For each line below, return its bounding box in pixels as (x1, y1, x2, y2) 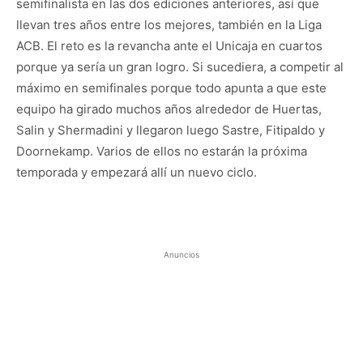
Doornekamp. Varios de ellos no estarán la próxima (16, 143, 307, 159)
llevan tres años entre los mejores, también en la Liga (16, 16, 322, 32)
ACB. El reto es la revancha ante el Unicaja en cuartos (16, 37, 322, 53)
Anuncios (164, 249, 199, 259)
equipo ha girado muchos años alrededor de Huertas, (16, 100, 322, 117)
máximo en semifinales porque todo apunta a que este (16, 79, 327, 96)
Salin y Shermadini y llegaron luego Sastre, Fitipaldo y (16, 122, 325, 138)
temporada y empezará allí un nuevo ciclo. (16, 164, 257, 180)
